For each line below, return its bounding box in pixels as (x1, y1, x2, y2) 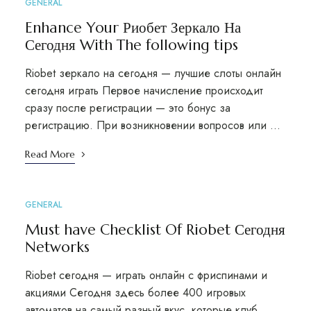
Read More (24, 148, 75, 160)
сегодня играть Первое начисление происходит (24, 83, 263, 99)
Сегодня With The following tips (24, 36, 238, 54)
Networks (24, 238, 90, 256)
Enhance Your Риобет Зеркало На (24, 19, 241, 37)
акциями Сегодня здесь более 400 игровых (24, 285, 246, 301)
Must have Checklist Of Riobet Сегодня (24, 221, 285, 239)
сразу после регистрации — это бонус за (24, 100, 230, 116)
